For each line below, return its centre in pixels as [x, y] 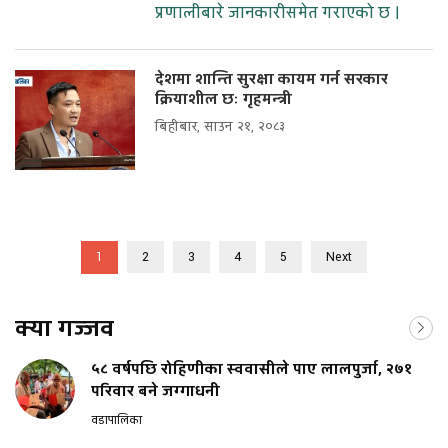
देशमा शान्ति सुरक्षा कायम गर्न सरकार [271, 80]
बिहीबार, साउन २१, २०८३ [220, 127]
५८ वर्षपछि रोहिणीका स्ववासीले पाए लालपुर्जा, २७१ [251, 370]
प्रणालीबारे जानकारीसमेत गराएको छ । [278, 13]
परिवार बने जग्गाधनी [155, 392]
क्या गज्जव [64, 329]
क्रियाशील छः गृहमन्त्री [223, 100]
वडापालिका [116, 421]
